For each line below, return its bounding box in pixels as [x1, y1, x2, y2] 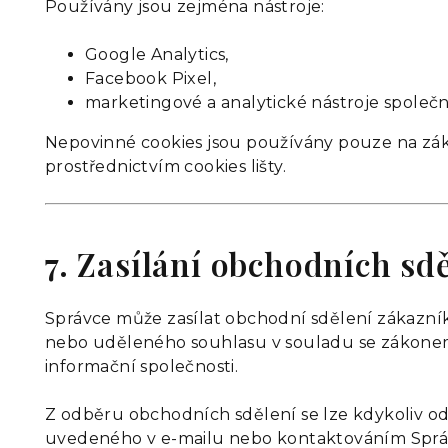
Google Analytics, [85, 45, 229, 64]
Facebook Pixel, [85, 69, 216, 88]
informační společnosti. [45, 357, 239, 376]
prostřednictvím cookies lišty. [45, 157, 286, 176]
